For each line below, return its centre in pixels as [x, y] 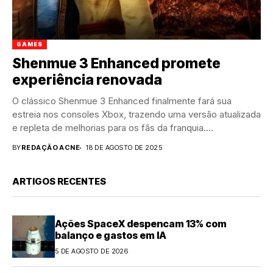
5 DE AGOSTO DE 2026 [92, 251]
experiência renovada [87, 80]
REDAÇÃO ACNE [51, 148]
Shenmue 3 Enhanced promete [116, 64]
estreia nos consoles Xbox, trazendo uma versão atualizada [136, 115]
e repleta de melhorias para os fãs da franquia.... [113, 128]
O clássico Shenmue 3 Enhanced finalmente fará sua [122, 101]
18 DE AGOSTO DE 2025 [124, 148]
